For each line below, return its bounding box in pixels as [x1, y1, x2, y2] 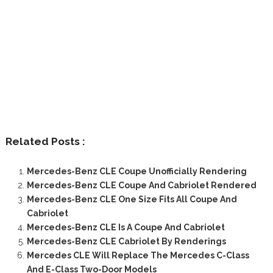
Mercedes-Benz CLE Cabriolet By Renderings [26, 236, 226, 247]
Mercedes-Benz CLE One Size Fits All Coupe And [26, 194, 237, 205]
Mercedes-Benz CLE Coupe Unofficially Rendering [26, 166, 247, 177]
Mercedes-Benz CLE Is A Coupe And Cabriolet [26, 222, 225, 233]
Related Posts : [5, 135, 85, 148]
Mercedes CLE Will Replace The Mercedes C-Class [26, 250, 249, 261]
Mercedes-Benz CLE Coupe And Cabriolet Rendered [26, 180, 257, 191]
